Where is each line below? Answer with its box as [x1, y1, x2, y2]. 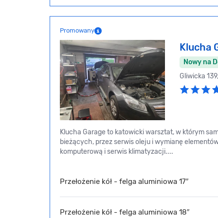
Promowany [60, 27, 94, 35]
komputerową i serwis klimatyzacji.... [60, 147, 173, 156]
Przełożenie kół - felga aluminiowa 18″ [60, 207, 189, 217]
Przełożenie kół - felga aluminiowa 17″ [60, 177, 188, 186]
